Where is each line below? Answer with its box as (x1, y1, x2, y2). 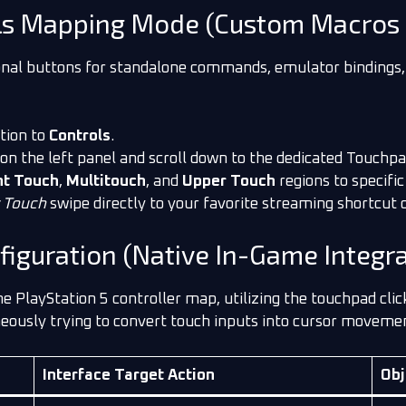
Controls (49, 129, 111, 145)
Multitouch (66, 174, 146, 190)
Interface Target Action (42, 368, 215, 384)
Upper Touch (182, 174, 275, 190)
